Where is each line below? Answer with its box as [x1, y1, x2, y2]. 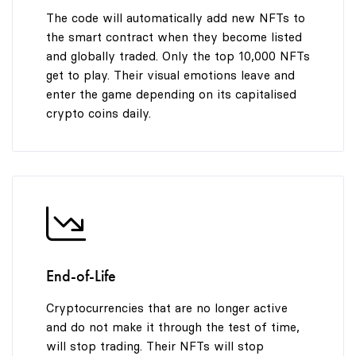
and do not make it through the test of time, [45, 319, 300, 335]
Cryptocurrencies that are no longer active [45, 300, 288, 315]
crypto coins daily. [45, 105, 151, 121]
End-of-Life [45, 265, 116, 286]
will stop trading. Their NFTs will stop [45, 338, 264, 354]
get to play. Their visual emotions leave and [45, 67, 295, 83]
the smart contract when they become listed [45, 29, 302, 44]
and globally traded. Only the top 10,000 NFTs [45, 48, 310, 64]
